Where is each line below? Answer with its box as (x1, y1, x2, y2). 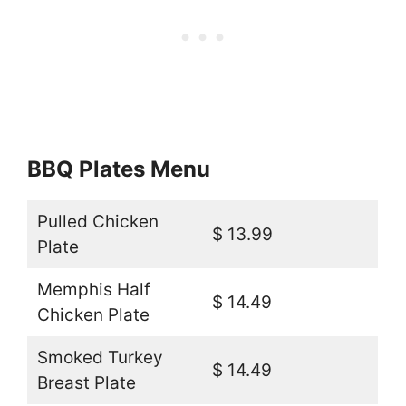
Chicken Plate (36, 304, 150, 325)
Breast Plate (36, 372, 136, 393)
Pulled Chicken (36, 210, 159, 232)
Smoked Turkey (36, 346, 163, 368)
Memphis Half (36, 278, 150, 300)
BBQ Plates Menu (27, 155, 210, 182)
